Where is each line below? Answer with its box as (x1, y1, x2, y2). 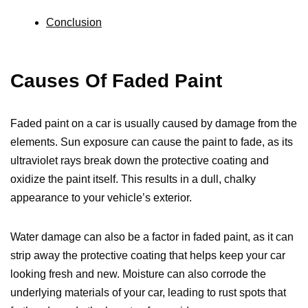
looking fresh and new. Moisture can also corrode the (10, 268, 266, 280)
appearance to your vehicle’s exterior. (10, 192, 192, 204)
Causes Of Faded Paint (10, 70, 222, 92)
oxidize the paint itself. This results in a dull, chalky (10, 173, 256, 186)
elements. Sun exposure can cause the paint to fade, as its (10, 136, 293, 148)
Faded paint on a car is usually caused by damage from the (10, 118, 297, 130)
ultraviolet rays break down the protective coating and (10, 155, 269, 167)
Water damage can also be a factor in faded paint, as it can (10, 231, 294, 243)
